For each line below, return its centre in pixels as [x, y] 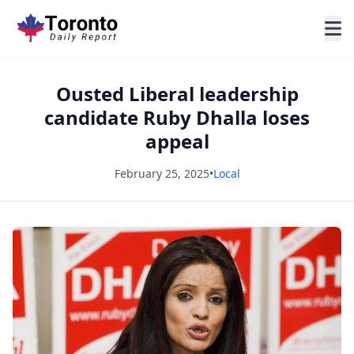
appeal [177, 141]
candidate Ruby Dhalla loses [177, 117]
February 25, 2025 [162, 173]
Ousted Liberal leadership [177, 94]
